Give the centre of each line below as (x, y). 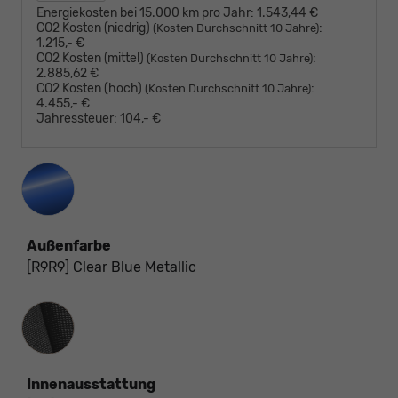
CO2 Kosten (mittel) (92, 59)
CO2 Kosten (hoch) (91, 89)
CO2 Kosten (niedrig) (95, 28)
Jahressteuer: (77, 119)
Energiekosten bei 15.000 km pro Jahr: (145, 13)
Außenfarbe (69, 246)
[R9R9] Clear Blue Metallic (111, 267)
